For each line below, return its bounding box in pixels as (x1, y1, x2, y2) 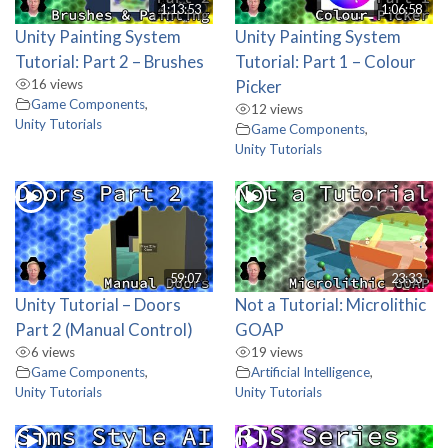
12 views (251, 100, 304, 117)
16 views (31, 75, 83, 92)
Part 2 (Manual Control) (15, 319, 193, 341)
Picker (235, 75, 283, 97)
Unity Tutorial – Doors (15, 294, 181, 316)
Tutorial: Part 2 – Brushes (15, 50, 204, 72)
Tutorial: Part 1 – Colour (235, 50, 417, 72)
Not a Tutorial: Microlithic (235, 294, 427, 316)
